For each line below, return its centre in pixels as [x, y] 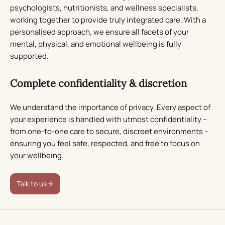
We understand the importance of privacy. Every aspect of [110, 107]
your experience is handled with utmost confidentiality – [108, 120]
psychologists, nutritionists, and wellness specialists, [104, 8]
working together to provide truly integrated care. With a [108, 20]
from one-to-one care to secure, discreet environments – [109, 132]
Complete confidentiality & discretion [98, 83]
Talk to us [32, 184]
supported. [29, 56]
